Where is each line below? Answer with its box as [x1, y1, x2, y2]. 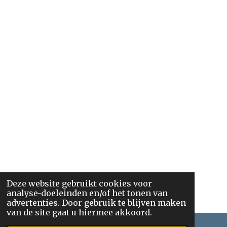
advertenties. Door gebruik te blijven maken [6, 198, 186, 208]
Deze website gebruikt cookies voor [6, 178, 152, 189]
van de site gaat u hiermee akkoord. [6, 207, 152, 218]
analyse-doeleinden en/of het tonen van [6, 188, 168, 199]
